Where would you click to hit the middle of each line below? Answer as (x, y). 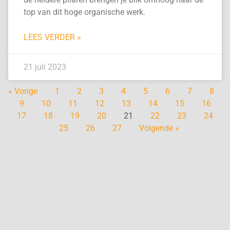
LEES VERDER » (52, 37)
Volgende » (159, 128)
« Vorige (23, 91)
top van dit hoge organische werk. (84, 12)
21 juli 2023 (45, 67)
